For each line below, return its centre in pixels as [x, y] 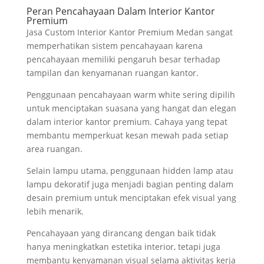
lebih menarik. [55, 211]
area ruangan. [54, 148]
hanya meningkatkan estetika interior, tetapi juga [123, 246]
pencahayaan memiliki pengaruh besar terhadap [123, 59]
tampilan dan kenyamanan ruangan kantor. [112, 72]
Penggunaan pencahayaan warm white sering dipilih [131, 94]
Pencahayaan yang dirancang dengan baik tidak [121, 233]
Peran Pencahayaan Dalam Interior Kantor [121, 11]
